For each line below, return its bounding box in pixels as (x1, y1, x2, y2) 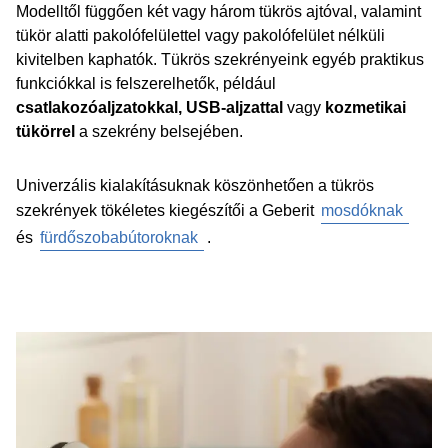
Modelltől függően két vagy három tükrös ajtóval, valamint (16, 3, 421, 20)
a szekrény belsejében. (79, 123, 243, 140)
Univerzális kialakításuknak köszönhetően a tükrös (16, 177, 374, 194)
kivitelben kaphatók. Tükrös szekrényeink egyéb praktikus (16, 51, 424, 68)
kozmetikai (325, 99, 406, 116)
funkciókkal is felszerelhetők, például (16, 75, 276, 92)
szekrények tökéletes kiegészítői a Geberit (16, 202, 318, 219)
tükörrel (16, 123, 79, 140)
